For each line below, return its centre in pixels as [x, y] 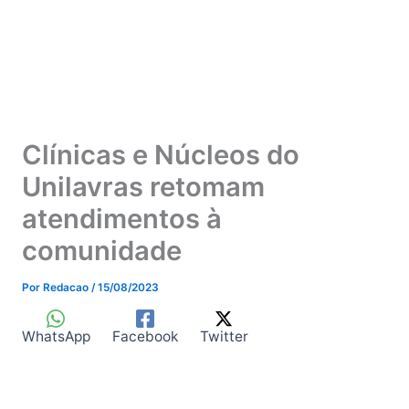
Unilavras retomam [143, 186]
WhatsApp [56, 337]
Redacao [67, 287]
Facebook [145, 337]
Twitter [224, 337]
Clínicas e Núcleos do [160, 154]
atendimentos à [121, 218]
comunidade [101, 250]
